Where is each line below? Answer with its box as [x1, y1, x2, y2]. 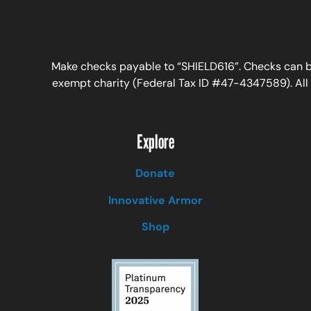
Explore [136, 130, 174, 154]
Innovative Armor [108, 192, 203, 208]
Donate [135, 166, 176, 181]
